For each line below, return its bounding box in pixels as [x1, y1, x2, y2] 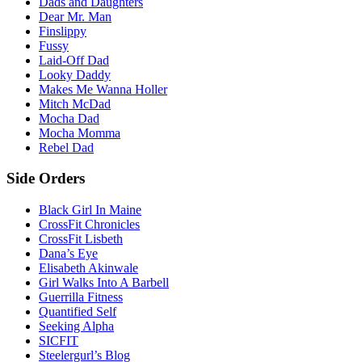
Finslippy [39, 23, 86, 38]
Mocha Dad [39, 111, 99, 125]
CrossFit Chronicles [39, 217, 140, 232]
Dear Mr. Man [39, 9, 112, 23]
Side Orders [6, 170, 85, 187]
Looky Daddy [39, 67, 111, 82]
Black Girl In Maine [39, 203, 141, 217]
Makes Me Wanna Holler [39, 82, 167, 96]
